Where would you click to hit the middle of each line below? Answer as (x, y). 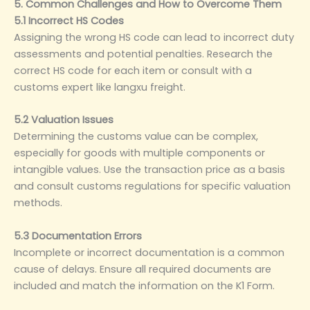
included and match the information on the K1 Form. (144, 285)
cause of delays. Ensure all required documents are (143, 269)
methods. (38, 203)
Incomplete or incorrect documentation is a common (149, 252)
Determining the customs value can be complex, (136, 137)
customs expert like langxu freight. (100, 87)
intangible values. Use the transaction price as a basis (149, 170)
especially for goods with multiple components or (139, 153)
